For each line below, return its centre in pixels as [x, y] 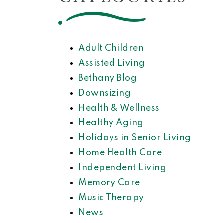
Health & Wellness [119, 108]
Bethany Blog [108, 78]
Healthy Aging [111, 123]
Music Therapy [111, 198]
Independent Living [122, 168]
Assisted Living [112, 63]
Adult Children [111, 48]
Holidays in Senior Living [135, 138]
